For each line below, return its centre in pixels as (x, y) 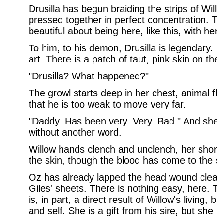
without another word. (75, 132)
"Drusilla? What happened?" (88, 76)
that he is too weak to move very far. (107, 104)
